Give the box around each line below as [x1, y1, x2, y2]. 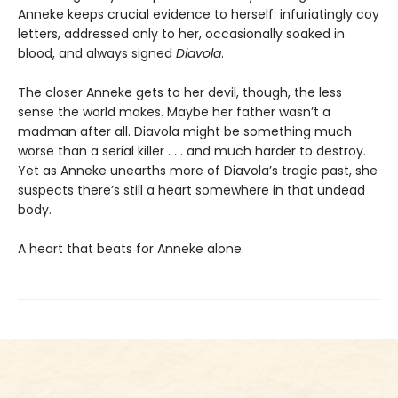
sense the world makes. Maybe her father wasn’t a [18, 103, 330, 122]
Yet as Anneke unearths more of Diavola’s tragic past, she [18, 162, 378, 180]
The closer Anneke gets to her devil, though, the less [18, 84, 342, 102]
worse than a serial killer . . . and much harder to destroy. [18, 142, 366, 161]
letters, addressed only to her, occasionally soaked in [18, 25, 345, 44]
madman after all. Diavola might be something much [18, 123, 352, 141]
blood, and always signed [18, 44, 176, 63]
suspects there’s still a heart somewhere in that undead [18, 181, 365, 200]
